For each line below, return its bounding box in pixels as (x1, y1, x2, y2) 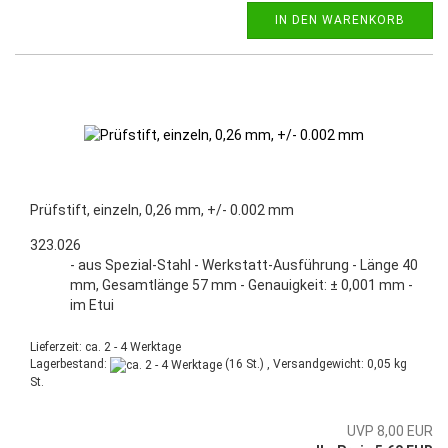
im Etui (70, 297, 114, 314)
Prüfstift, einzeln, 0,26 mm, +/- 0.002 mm (30, 202, 294, 219)
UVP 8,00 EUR (347, 422, 433, 439)
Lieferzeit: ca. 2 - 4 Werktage (30, 340, 181, 355)
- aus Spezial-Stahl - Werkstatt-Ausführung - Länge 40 (70, 257, 418, 274)
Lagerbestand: (30, 357, 110, 372)
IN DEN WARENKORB (275, 13, 405, 28)
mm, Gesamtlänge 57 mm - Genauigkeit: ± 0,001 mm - (70, 277, 413, 294)
